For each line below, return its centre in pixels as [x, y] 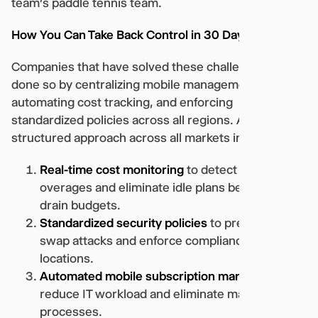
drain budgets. [80, 205]
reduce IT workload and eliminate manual [154, 294]
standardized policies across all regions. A [128, 120]
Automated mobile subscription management [166, 276]
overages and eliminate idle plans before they [166, 187]
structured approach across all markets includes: [147, 137]
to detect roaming [235, 169]
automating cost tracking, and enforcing [122, 102]
